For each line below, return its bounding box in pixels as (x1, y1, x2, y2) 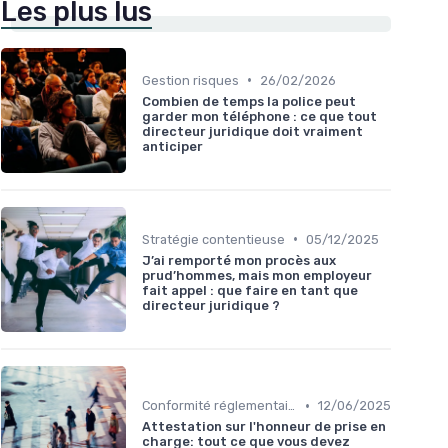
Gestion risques (142, 72, 239, 88)
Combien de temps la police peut (142, 93, 356, 109)
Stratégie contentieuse (142, 231, 285, 247)
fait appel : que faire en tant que (142, 282, 358, 298)
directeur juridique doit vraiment (142, 123, 363, 139)
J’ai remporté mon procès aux (142, 252, 336, 268)
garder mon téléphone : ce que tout (142, 108, 377, 124)
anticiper (142, 138, 203, 154)
